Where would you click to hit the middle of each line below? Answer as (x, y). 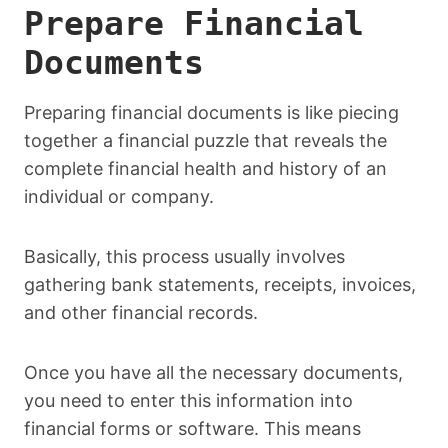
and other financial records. (141, 312)
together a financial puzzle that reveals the (205, 140)
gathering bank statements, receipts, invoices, (220, 284)
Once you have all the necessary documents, (213, 372)
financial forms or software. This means (192, 428)
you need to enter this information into (188, 400)
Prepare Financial (194, 24)
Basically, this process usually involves (184, 256)
